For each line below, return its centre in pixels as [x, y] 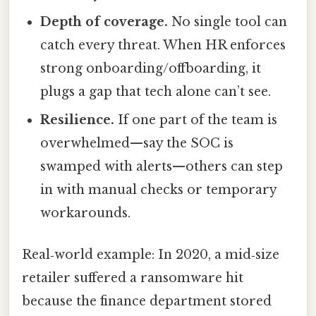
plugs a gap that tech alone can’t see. [156, 91]
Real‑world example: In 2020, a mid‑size [151, 254]
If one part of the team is [196, 120]
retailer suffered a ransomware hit [133, 278]
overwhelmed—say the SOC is [137, 143]
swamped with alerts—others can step [162, 166]
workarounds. [86, 213]
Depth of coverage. [104, 22]
